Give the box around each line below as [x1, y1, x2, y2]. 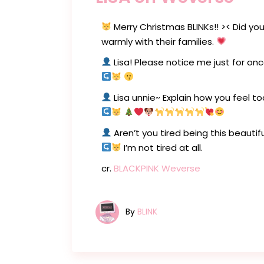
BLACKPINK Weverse [114, 161, 200, 174]
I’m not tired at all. [121, 141, 203, 154]
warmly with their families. [101, 35, 216, 48]
